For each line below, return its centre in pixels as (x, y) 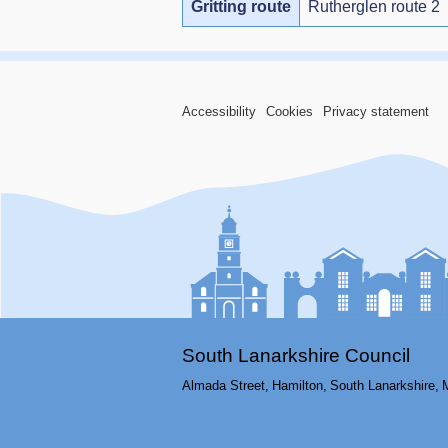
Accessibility (219, 111)
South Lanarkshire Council (296, 356)
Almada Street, (225, 386)
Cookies (289, 111)
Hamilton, (299, 386)
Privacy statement (376, 111)
